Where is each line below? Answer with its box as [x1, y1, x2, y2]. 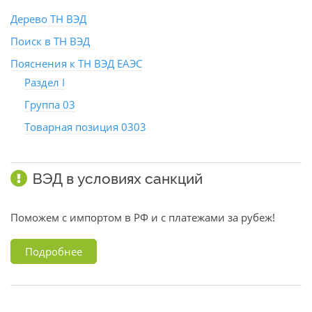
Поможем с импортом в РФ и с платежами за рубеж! [10, 210, 275, 224]
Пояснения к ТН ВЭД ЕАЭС [10, 56, 142, 70]
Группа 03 [24, 97, 75, 111]
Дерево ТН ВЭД [10, 12, 86, 26]
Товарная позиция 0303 [24, 120, 146, 134]
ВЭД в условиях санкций [33, 170, 203, 187]
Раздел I [24, 75, 65, 89]
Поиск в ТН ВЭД [10, 34, 90, 48]
